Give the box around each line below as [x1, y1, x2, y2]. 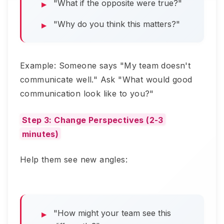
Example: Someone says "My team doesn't [20, 60, 191, 71]
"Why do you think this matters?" [53, 19, 180, 29]
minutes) [22, 128, 59, 139]
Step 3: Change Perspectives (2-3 [22, 114, 163, 125]
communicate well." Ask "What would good [20, 74, 192, 85]
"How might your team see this [53, 208, 171, 218]
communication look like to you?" [20, 88, 154, 99]
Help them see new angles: [20, 154, 127, 165]
